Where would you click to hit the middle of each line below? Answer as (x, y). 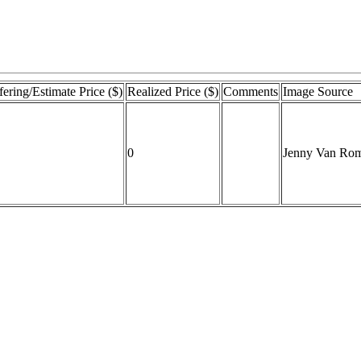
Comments (251, 92)
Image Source (318, 92)
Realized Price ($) (173, 92)
